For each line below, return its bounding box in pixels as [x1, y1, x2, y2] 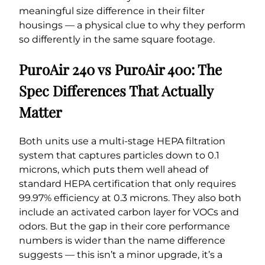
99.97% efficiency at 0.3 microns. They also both [19, 192, 241, 204]
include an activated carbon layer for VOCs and [19, 206, 239, 218]
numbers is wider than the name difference [19, 235, 225, 247]
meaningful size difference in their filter [19, 5, 205, 17]
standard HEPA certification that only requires [19, 178, 236, 190]
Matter [19, 102, 62, 122]
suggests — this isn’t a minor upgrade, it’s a [19, 249, 222, 261]
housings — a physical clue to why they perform [19, 20, 245, 31]
